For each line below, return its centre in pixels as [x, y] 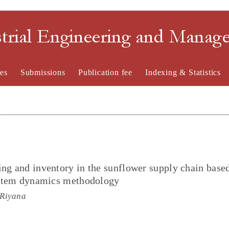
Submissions [43, 72]
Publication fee [105, 72]
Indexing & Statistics [183, 72]
